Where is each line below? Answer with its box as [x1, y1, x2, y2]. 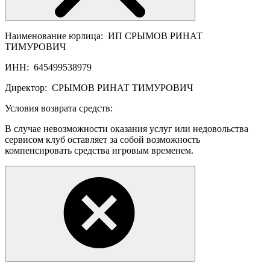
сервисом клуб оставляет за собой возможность [5, 134, 200, 145]
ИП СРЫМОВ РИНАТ [108, 30, 202, 41]
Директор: [5, 82, 49, 93]
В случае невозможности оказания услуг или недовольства [5, 123, 248, 134]
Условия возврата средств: [5, 102, 113, 113]
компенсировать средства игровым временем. [5, 145, 193, 155]
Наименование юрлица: [5, 30, 105, 41]
